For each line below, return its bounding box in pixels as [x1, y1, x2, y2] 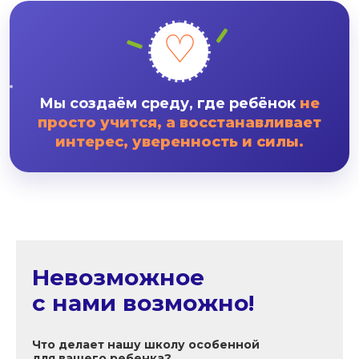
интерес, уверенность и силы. [55, 132, 304, 151]
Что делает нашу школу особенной [32, 337, 260, 352]
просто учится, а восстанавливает [38, 113, 321, 131]
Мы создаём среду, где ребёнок [39, 94, 300, 112]
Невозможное [32, 263, 204, 291]
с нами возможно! [32, 288, 254, 317]
